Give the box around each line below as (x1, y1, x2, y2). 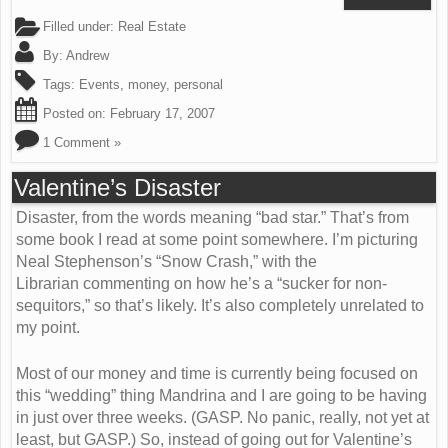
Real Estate (118, 19, 186, 35)
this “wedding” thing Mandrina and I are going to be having (16, 387, 427, 405)
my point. (16, 319, 80, 337)
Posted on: (39, 106, 110, 122)
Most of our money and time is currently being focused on (16, 365, 418, 383)
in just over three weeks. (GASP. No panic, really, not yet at (16, 409, 429, 427)
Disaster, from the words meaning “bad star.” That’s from (16, 209, 409, 227)
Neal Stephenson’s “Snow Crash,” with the (16, 253, 317, 271)
